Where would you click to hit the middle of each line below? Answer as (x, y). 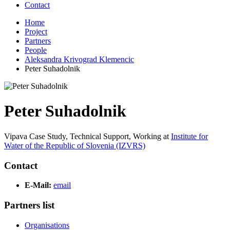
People (36, 50)
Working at (152, 136)
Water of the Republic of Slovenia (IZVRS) (75, 145)
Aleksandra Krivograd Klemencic (79, 59)
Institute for (189, 136)
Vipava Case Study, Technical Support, (68, 136)
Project (36, 32)
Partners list (29, 205)
